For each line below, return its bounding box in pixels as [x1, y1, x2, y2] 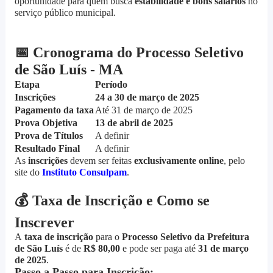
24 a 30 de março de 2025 [94, 92, 199, 103]
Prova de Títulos [14, 130, 83, 141]
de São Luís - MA [14, 62, 123, 78]
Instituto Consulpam [41, 167, 127, 178]
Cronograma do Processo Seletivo [29, 44, 244, 61]
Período [94, 79, 127, 90]
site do [14, 167, 42, 178]
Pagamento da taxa [14, 105, 94, 116]
